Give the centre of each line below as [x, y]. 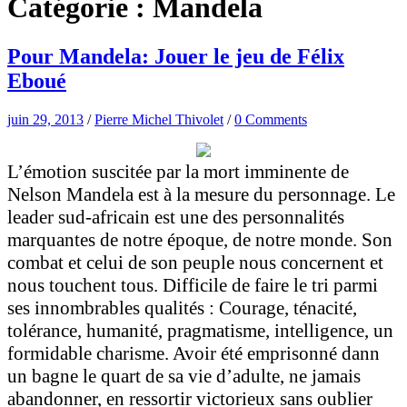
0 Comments [271, 119]
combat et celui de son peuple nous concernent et [195, 262]
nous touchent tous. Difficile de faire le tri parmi [193, 285]
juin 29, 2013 [45, 119]
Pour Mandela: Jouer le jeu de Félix [176, 56]
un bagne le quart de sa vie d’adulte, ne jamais [184, 376]
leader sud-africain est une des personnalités [176, 217]
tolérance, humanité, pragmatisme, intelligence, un [200, 330]
